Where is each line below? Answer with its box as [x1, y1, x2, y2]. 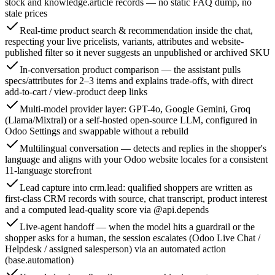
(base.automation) [5, 255, 74, 266]
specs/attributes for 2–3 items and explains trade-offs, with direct [5, 76, 253, 87]
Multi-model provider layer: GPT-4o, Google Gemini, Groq [20, 104, 250, 115]
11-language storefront [5, 165, 91, 176]
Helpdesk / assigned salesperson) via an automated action [5, 244, 226, 255]
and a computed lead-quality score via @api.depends [5, 204, 209, 215]
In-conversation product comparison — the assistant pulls [20, 64, 241, 76]
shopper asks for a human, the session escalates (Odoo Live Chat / [5, 233, 260, 244]
